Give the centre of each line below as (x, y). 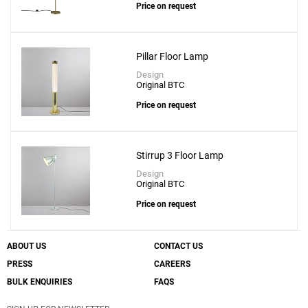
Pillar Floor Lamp (173, 57)
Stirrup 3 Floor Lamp (180, 156)
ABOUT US (26, 246)
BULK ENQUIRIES (40, 282)
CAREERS (172, 264)
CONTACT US (178, 246)
